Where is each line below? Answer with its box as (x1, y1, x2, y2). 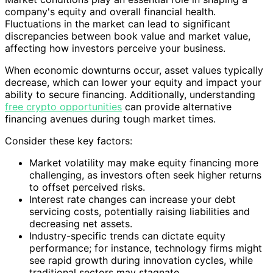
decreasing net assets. (29, 218, 132, 230)
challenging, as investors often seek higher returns (29, 169, 261, 182)
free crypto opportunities (5, 101, 122, 113)
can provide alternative (122, 101, 232, 113)
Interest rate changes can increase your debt (29, 193, 236, 206)
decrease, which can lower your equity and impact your (5, 76, 261, 89)
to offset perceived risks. (29, 181, 145, 194)
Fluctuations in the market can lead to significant (5, 18, 230, 30)
